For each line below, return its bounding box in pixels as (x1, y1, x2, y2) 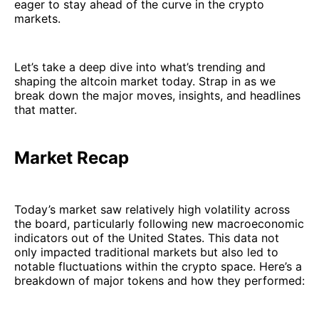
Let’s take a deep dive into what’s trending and (14, 60, 266, 75)
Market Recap (14, 147, 129, 169)
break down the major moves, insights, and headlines (14, 88, 300, 103)
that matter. (14, 103, 77, 117)
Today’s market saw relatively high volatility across (14, 202, 290, 217)
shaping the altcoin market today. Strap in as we (14, 74, 276, 89)
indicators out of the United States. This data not (14, 231, 279, 246)
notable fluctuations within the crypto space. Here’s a (14, 259, 302, 274)
